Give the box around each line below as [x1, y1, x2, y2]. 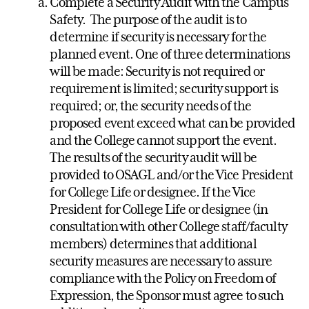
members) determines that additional [50, 236, 257, 252]
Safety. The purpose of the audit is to [50, 12, 247, 28]
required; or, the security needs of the [50, 98, 252, 114]
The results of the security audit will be [50, 150, 257, 166]
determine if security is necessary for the [50, 29, 267, 45]
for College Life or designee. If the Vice [50, 184, 256, 200]
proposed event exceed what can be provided [50, 115, 296, 131]
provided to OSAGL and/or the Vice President [50, 167, 294, 183]
